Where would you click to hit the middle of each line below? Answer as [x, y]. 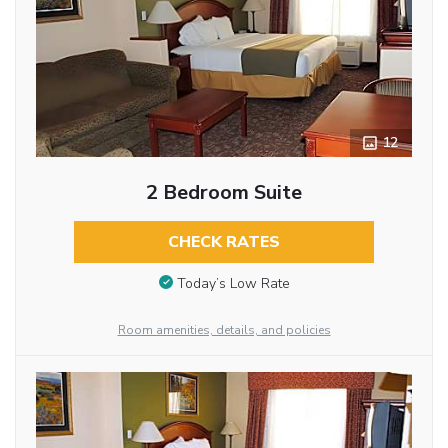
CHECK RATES [223, 242]
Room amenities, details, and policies [224, 330]
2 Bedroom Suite [223, 193]
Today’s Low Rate [233, 283]
